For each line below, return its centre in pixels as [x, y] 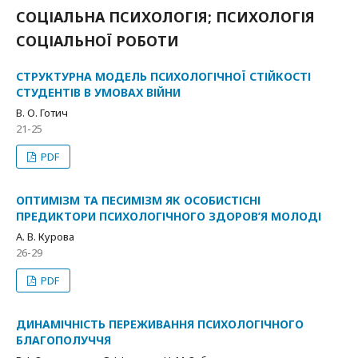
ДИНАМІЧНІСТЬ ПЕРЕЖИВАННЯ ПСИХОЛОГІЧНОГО [160, 324]
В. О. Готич [42, 113]
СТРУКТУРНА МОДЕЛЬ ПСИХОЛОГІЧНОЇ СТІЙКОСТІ [163, 76]
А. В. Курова [45, 237]
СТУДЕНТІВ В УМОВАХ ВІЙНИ [98, 92]
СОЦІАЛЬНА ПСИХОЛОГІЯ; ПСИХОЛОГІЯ [165, 17]
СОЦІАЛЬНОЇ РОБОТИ [97, 41]
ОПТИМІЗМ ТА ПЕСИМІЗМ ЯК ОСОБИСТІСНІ [138, 200]
